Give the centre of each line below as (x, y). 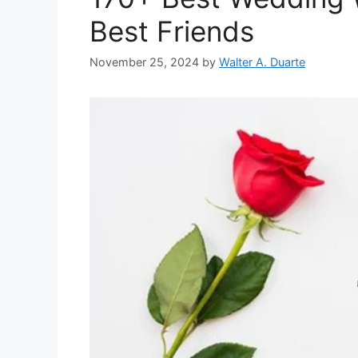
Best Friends (172, 32)
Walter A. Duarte (262, 62)
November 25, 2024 (144, 62)
